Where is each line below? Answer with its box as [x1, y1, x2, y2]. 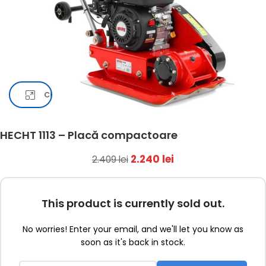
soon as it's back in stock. [81, 236, 185, 248]
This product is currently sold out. [42, 196, 224, 211]
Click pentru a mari [43, 89, 121, 100]
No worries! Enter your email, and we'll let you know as [23, 223, 243, 235]
